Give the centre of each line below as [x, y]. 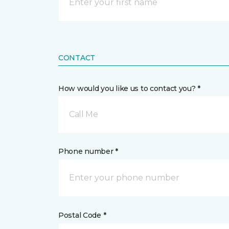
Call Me [84, 114]
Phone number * [88, 151]
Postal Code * [82, 215]
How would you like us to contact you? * [130, 88]
